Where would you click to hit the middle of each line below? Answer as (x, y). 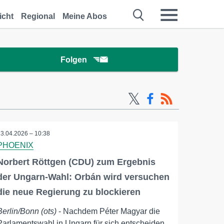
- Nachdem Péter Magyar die (108, 211)
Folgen (73, 60)
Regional (38, 16)
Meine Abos (85, 16)
